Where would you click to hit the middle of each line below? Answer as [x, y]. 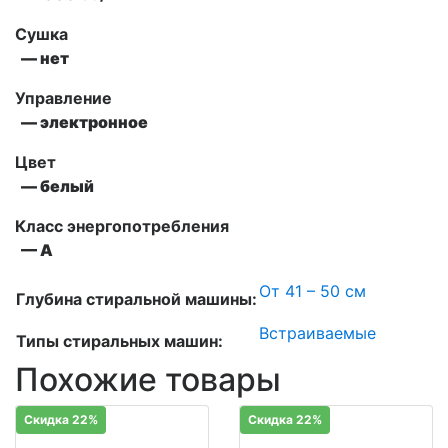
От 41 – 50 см [312, 290]
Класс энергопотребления [122, 225]
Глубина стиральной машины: [136, 298]
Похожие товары [148, 379]
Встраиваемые [317, 332]
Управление [63, 97]
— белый [54, 185]
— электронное [86, 121]
